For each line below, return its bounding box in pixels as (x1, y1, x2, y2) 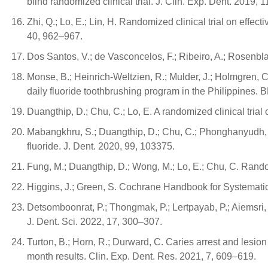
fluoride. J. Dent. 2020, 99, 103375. (27, 141, 175, 151)
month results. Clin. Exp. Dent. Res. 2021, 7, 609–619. (27, 251, 256, 261)
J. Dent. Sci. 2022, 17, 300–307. (27, 217, 162, 227)
